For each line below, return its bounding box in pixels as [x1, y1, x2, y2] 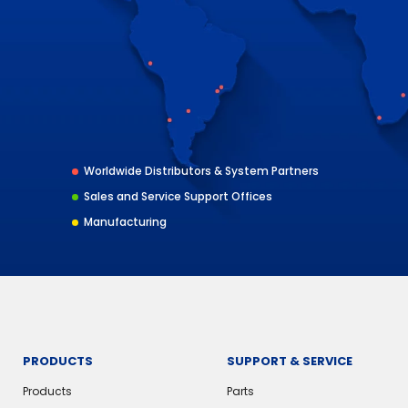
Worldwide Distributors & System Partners [84, 163, 320, 178]
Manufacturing [84, 214, 168, 229]
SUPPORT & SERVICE [226, 352, 352, 370]
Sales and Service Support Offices [84, 189, 273, 204]
